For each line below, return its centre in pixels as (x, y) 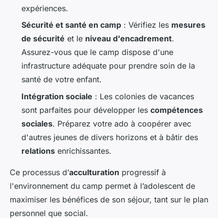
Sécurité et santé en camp (71, 25)
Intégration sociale (57, 96)
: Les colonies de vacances (143, 96)
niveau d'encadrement (128, 39)
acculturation (94, 172)
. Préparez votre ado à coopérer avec (122, 123)
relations (38, 151)
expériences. (45, 8)
